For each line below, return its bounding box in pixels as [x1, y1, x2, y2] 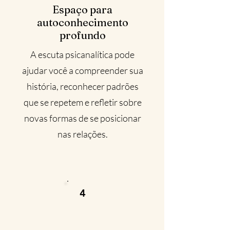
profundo [59, 29, 106, 42]
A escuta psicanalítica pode [30, 49, 135, 60]
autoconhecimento [36, 16, 128, 29]
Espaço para [52, 3, 112, 16]
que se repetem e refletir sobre [23, 97, 142, 108]
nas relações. [57, 128, 108, 140]
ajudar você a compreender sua [22, 65, 143, 76]
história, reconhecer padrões [26, 81, 139, 92]
